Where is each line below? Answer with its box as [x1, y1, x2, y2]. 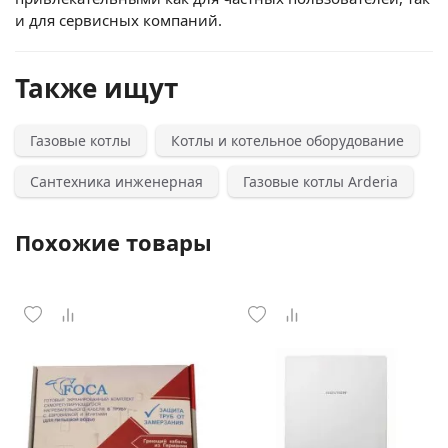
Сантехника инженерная [30, 171, 203, 191]
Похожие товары [15, 226, 212, 257]
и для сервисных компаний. [15, 9, 222, 30]
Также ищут [15, 69, 178, 106]
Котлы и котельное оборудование [171, 130, 404, 150]
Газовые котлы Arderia [243, 171, 398, 191]
